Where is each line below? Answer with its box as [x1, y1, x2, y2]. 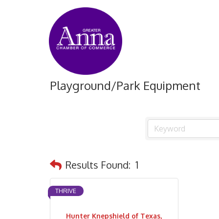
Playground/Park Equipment [50, 78, 200, 93]
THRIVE [55, 187, 76, 195]
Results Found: [66, 158, 131, 171]
